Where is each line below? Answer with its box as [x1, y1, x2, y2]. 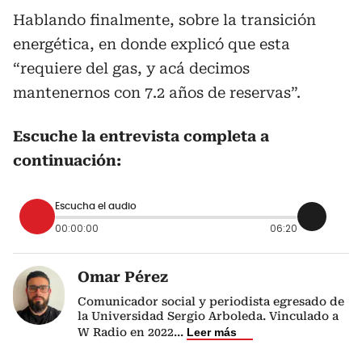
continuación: [13, 152, 121, 170]
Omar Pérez [78, 268, 168, 286]
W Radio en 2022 [78, 326, 174, 339]
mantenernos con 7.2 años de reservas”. [13, 84, 301, 102]
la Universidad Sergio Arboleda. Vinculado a [78, 309, 339, 323]
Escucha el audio [55, 200, 137, 211]
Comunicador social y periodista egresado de [78, 295, 344, 309]
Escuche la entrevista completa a [13, 128, 269, 145]
